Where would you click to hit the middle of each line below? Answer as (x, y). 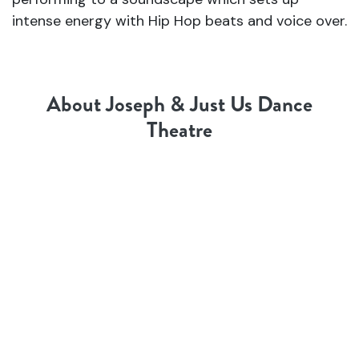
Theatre (179, 130)
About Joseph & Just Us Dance (179, 104)
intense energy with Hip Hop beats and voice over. (179, 21)
